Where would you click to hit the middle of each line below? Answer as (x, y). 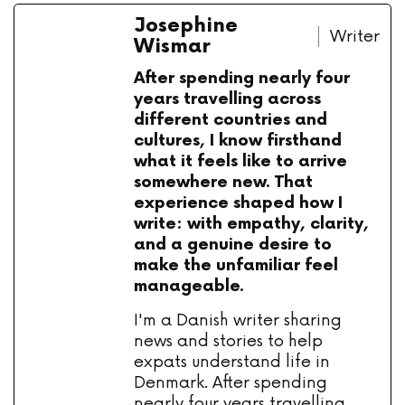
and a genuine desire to (233, 245)
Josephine (186, 26)
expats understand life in (232, 362)
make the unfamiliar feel (236, 266)
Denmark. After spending (231, 383)
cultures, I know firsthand (238, 141)
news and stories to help (228, 341)
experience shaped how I (238, 203)
